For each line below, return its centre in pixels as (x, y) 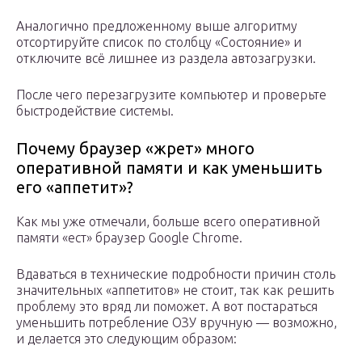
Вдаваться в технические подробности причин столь (176, 274)
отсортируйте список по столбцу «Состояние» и (159, 42)
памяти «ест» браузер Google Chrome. (129, 238)
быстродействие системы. (95, 111)
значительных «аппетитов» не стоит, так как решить (175, 290)
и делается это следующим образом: (126, 339)
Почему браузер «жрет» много (135, 149)
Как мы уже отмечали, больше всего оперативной (168, 222)
